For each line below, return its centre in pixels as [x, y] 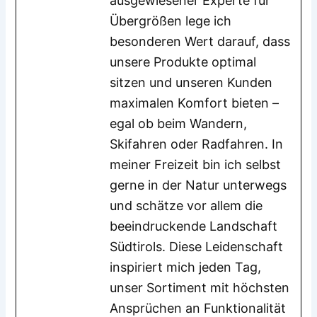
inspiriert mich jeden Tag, [186, 267]
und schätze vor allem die [186, 206]
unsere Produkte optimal [183, 62]
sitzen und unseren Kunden [191, 83]
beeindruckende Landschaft [194, 226]
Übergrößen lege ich [171, 21]
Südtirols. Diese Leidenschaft [197, 247]
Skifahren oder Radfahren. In [197, 144]
